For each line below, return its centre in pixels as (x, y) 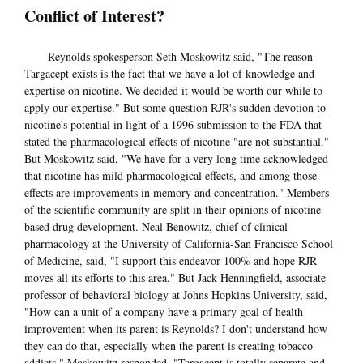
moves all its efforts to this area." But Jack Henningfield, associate (175, 277)
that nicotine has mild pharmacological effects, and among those (171, 175)
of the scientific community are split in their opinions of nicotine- (175, 209)
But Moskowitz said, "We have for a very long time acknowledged (176, 158)
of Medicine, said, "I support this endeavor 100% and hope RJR (171, 260)
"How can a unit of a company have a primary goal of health (164, 311)
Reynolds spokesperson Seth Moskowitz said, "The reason (169, 56)
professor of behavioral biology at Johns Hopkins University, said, (176, 294)
